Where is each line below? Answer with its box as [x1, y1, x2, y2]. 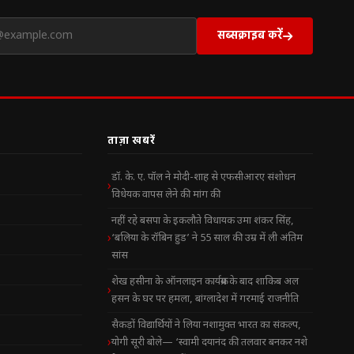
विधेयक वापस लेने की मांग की [111, 188, 220, 202]
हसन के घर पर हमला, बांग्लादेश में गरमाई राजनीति [111, 292, 299, 307]
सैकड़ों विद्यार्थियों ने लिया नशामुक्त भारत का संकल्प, [111, 318, 301, 333]
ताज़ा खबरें [107, 134, 156, 147]
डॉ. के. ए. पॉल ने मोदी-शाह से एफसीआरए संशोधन [111, 171, 296, 185]
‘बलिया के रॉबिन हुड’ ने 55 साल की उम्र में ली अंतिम [111, 232, 303, 246]
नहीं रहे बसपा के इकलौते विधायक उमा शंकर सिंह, [111, 214, 294, 228]
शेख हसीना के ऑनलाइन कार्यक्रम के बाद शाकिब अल [111, 275, 299, 289]
